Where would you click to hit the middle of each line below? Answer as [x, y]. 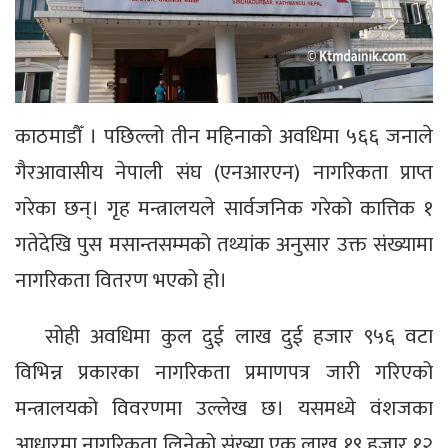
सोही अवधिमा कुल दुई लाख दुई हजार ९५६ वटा [239, 337]
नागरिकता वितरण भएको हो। [121, 281]
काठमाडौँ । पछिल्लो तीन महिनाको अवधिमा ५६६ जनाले [224, 137]
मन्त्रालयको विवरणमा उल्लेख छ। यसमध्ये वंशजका [224, 409]
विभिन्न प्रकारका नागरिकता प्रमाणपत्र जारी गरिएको [224, 373]
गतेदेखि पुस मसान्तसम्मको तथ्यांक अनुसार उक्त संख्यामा [224, 245]
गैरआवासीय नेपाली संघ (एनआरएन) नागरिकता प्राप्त [224, 173]
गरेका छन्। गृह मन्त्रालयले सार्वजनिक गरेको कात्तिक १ [224, 209]
